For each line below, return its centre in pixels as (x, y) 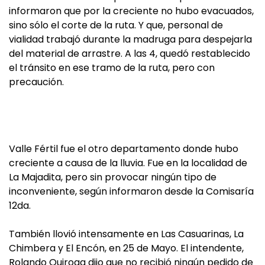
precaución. (36, 82)
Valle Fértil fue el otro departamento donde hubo (124, 149)
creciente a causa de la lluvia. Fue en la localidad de (128, 163)
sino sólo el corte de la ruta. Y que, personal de (116, 25)
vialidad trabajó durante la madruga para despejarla (130, 39)
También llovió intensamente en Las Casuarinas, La (126, 234)
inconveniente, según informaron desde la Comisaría (131, 191)
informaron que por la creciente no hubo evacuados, (131, 11)
